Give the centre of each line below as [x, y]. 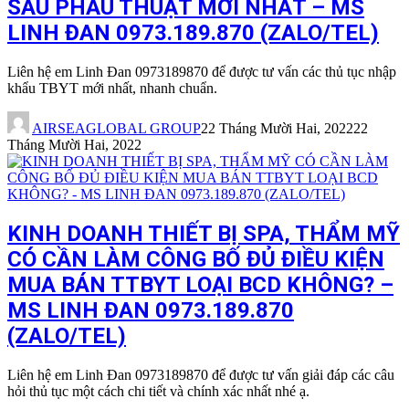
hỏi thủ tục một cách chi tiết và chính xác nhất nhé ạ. [158, 392]
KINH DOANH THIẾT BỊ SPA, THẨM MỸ [204, 234]
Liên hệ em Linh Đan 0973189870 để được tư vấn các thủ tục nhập [202, 72]
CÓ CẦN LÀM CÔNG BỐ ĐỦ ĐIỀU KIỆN [196, 260]
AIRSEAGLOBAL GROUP [116, 129]
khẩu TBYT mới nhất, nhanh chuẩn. [112, 89]
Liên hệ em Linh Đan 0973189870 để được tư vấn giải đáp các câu [201, 375]
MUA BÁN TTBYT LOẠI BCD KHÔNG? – [200, 285]
